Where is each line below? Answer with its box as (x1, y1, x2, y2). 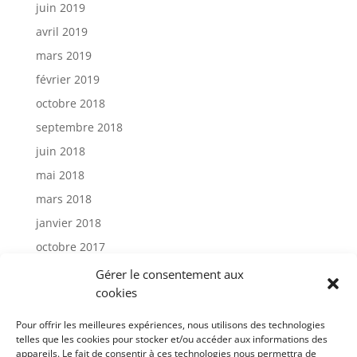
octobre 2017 (35, 239, 105, 254)
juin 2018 (35, 143, 85, 159)
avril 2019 (35, 24, 88, 39)
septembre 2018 (35, 120, 123, 135)
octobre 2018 (35, 96, 105, 111)
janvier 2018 (35, 215, 101, 230)
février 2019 (35, 72, 100, 87)
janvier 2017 (35, 263, 101, 278)
